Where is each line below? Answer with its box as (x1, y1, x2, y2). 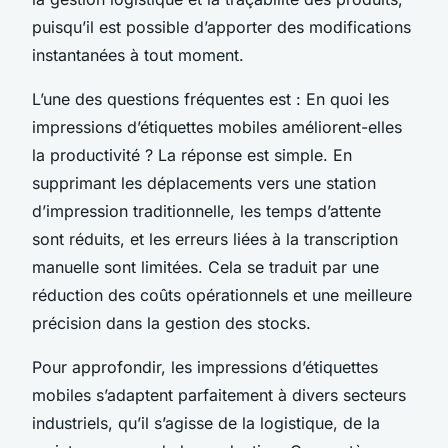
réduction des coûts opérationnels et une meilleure (32, 284, 412, 305)
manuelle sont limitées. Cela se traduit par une (32, 256, 379, 277)
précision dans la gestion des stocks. (32, 312, 311, 333)
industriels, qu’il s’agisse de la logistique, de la (32, 412, 380, 433)
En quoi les (306, 88, 389, 109)
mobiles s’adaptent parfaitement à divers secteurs (32, 384, 406, 405)
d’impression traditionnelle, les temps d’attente (32, 200, 381, 221)
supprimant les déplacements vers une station (32, 172, 376, 193)
